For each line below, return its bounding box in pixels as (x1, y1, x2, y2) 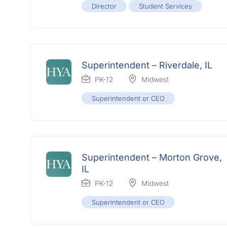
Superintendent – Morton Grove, (82, 152, 222, 163)
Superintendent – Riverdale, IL (82, 60, 212, 71)
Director (92, 2, 117, 11)
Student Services (139, 2, 192, 11)
